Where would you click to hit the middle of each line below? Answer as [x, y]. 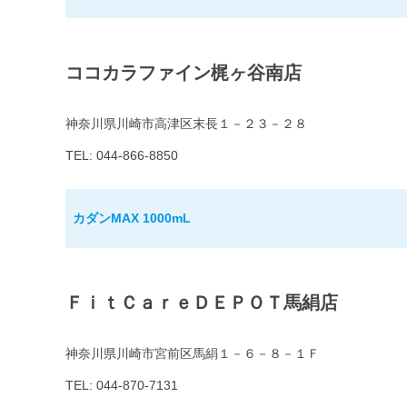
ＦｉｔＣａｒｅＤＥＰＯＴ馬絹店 [202, 303]
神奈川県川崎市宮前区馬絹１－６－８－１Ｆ [193, 354]
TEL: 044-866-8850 [122, 156]
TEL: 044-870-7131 [122, 386]
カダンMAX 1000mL [132, 218]
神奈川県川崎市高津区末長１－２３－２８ [186, 124]
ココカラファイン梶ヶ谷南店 [184, 73]
